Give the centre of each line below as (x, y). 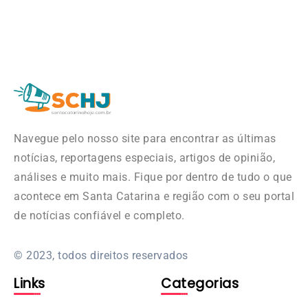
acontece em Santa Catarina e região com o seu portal (154, 197)
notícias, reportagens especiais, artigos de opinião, (144, 158)
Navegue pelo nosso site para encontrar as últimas (145, 139)
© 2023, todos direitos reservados (101, 256)
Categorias (200, 284)
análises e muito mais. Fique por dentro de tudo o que (153, 177)
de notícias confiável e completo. (99, 216)
